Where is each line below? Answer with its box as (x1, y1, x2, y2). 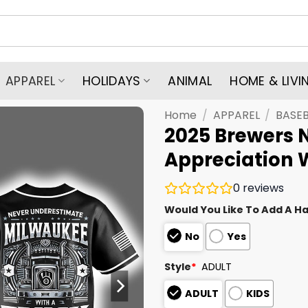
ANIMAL (168, 72, 212, 89)
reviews (240, 179, 284, 196)
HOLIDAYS (82, 72, 141, 89)
